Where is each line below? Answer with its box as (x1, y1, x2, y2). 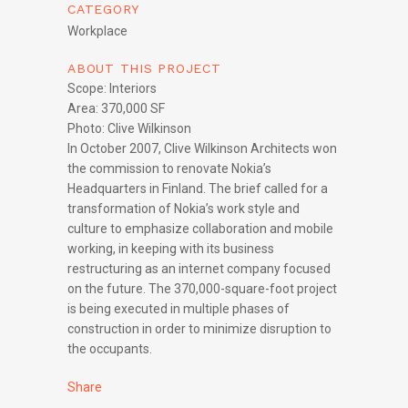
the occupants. (67, 342, 152, 357)
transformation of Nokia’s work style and (67, 201, 300, 217)
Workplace (67, 24, 127, 39)
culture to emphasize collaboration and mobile (67, 221, 333, 237)
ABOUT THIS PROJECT (67, 61, 221, 76)
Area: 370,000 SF (67, 101, 165, 117)
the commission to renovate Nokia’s (67, 161, 271, 177)
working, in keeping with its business (67, 241, 274, 257)
